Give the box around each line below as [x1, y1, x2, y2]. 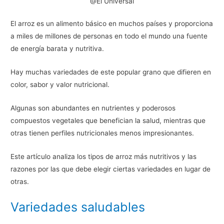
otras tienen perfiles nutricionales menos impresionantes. [10, 128, 194, 137]
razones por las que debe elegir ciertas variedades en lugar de [10, 164, 211, 173]
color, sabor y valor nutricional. [10, 80, 110, 88]
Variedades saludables [10, 199, 145, 214]
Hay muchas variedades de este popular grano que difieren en [10, 67, 211, 76]
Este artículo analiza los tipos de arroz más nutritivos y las [10, 152, 197, 160]
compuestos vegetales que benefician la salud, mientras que [10, 116, 206, 124]
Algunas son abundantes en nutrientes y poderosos [10, 103, 176, 112]
